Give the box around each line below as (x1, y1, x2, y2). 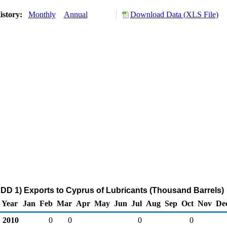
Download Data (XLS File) (130, 10, 218, 19)
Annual (63, 10, 88, 19)
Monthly (28, 10, 56, 19)
